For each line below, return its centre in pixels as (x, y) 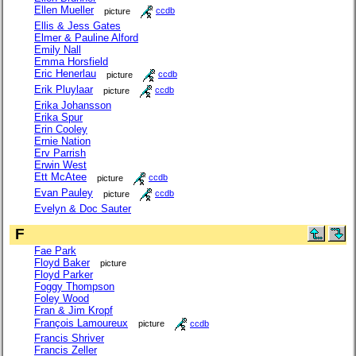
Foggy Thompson (74, 286)
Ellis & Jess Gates (77, 25)
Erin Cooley (61, 129)
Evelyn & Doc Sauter (83, 208)
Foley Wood (62, 298)
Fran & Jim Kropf (74, 310)
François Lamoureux (81, 323)
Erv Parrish (60, 153)
